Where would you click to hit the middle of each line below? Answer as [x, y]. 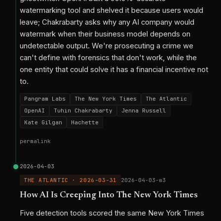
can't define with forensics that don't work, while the [108, 57]
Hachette [85, 122]
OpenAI [35, 110]
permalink [35, 141]
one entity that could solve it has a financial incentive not [114, 69]
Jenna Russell [144, 110]
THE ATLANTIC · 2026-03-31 [70, 180]
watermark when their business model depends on [105, 34]
